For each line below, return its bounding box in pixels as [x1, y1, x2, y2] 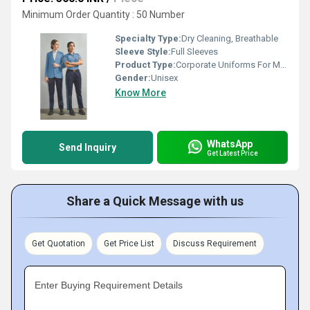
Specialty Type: [115, 33, 181, 44]
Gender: [115, 73, 151, 83]
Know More [115, 87, 166, 98]
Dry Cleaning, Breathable [181, 33, 278, 44]
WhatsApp [207, 138, 253, 149]
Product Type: [115, 60, 176, 70]
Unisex [151, 73, 178, 83]
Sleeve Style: [115, 46, 171, 57]
